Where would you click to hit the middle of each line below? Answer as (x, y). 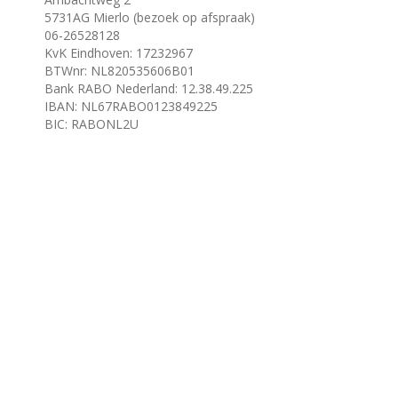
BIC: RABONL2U (92, 124)
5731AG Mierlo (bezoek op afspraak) (150, 17)
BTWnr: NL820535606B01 (119, 71)
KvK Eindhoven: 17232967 (119, 53)
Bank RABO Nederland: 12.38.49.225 (149, 88)
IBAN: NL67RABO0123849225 (131, 106)
